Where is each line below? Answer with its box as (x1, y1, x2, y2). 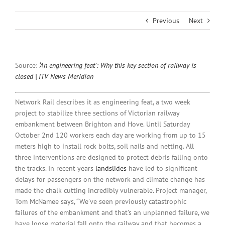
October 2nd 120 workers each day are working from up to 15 (15, 131, 206, 140)
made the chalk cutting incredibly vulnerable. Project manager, (15, 186, 206, 195)
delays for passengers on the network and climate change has (15, 175, 205, 184)
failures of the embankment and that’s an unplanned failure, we (15, 208, 209, 217)
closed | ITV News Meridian (15, 72, 93, 81)
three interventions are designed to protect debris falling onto (15, 153, 208, 162)
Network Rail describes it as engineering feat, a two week (15, 97, 190, 107)
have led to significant (127, 164, 197, 173)
